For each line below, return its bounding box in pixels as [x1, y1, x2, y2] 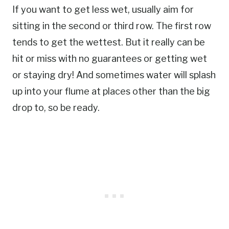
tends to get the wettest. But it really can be [12, 37, 205, 48]
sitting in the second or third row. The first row [12, 20, 211, 32]
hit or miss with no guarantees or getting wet [12, 53, 207, 64]
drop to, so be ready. [12, 102, 100, 113]
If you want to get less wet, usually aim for [12, 4, 194, 15]
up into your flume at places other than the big [12, 86, 210, 97]
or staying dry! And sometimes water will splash [12, 70, 216, 81]
